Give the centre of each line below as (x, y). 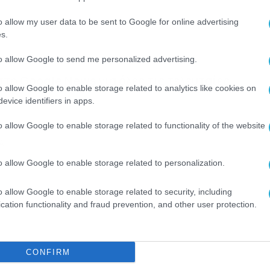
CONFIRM (48, 252)
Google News (58, 81)
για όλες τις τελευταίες (163, 81)
